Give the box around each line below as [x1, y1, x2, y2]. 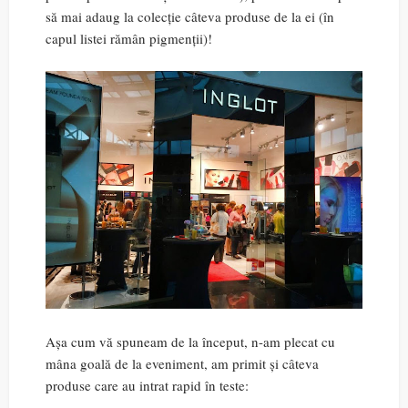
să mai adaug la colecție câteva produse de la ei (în [46, 7, 334, 26]
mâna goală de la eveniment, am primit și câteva [46, 354, 319, 373]
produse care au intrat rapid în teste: [46, 376, 249, 395]
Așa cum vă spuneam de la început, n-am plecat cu [46, 332, 335, 352]
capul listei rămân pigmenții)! [46, 29, 212, 48]
